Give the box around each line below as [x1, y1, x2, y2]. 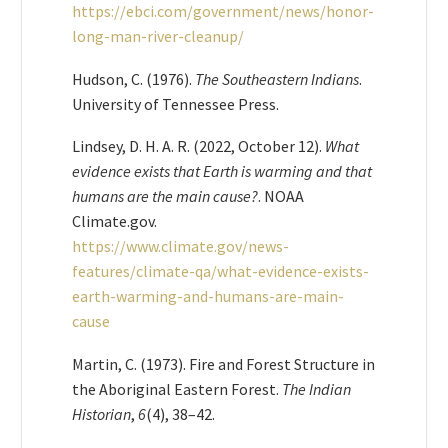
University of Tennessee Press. [72, 93, 282, 114]
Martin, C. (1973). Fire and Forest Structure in [72, 353, 375, 374]
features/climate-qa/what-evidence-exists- [72, 261, 369, 282]
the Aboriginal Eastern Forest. [72, 378, 282, 399]
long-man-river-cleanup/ [72, 26, 247, 47]
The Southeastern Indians [195, 68, 359, 89]
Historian [72, 403, 131, 424]
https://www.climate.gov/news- [72, 236, 289, 257]
